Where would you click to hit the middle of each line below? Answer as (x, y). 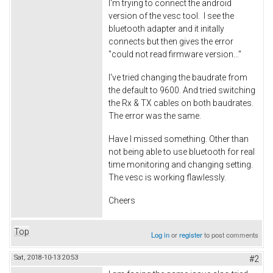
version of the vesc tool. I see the (171, 16)
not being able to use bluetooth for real (182, 151)
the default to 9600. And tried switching (182, 90)
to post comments (231, 234)
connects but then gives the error (171, 42)
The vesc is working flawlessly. (168, 177)
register (191, 234)
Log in (161, 234)
